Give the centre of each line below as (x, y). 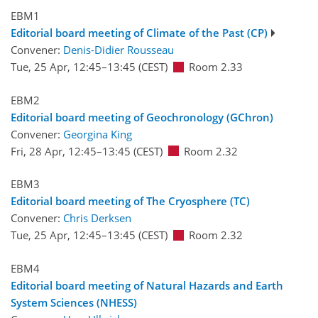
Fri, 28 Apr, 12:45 (54, 151)
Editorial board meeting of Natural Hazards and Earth (147, 285)
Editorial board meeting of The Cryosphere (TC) (130, 201)
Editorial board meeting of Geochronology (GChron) (142, 117)
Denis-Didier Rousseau (119, 50)
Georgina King (98, 134)
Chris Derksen (97, 218)
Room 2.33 (216, 67)
